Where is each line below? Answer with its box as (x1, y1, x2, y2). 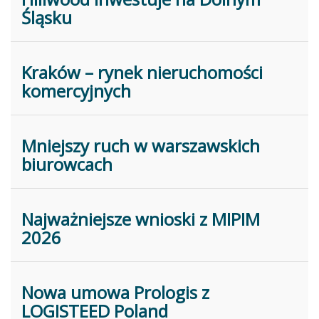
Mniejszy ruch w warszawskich (21, 134, 260, 157)
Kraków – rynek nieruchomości (21, 61, 263, 84)
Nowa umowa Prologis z (21, 281, 209, 304)
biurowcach (21, 152, 113, 176)
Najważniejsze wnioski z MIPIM (21, 207, 260, 231)
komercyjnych (21, 79, 131, 103)
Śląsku (21, 6, 72, 29)
